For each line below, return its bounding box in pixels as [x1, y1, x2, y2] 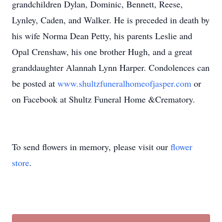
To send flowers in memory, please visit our [12, 141, 170, 153]
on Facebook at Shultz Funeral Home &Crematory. [12, 93, 195, 105]
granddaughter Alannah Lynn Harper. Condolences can [12, 61, 210, 73]
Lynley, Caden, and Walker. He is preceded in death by [12, 14, 210, 26]
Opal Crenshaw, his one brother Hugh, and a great [12, 46, 192, 57]
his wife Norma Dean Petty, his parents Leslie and [12, 30, 192, 42]
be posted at [12, 77, 57, 89]
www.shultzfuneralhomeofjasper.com [57, 77, 194, 89]
